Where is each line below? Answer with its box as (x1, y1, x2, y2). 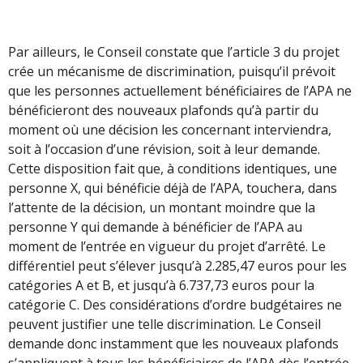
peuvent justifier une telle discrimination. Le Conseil (8, 314, 321, 333)
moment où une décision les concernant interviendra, (8, 120, 331, 139)
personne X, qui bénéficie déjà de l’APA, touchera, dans (8, 178, 337, 197)
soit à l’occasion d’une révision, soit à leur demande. (8, 139, 320, 158)
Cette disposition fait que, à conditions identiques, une (8, 159, 337, 177)
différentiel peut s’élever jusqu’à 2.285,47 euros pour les (8, 256, 347, 275)
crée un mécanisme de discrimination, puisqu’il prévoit (8, 62, 335, 80)
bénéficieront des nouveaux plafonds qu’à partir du (8, 100, 318, 119)
